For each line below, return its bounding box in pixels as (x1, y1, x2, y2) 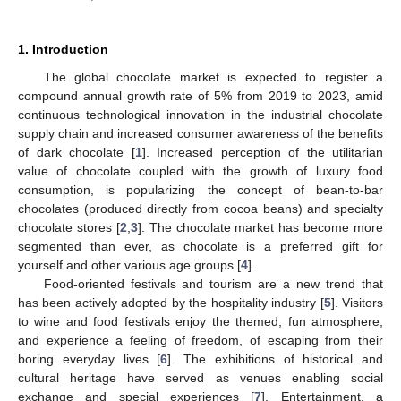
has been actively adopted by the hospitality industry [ (18, 294, 324, 310)
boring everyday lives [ (18, 351, 161, 366)
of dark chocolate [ (18, 144, 135, 159)
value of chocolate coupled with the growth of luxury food (18, 163, 383, 178)
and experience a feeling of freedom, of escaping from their (18, 332, 383, 347)
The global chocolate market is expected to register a (43, 69, 383, 84)
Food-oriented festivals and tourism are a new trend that (43, 276, 383, 291)
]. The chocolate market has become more (137, 219, 383, 235)
